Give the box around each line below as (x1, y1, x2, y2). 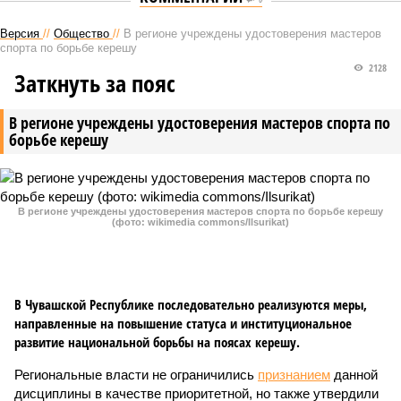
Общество (54, 27, 109, 40)
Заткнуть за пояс (14, 67, 175, 99)
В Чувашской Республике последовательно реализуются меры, (14, 295, 367, 313)
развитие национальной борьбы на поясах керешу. (14, 333, 300, 351)
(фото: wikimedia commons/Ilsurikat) (112, 217, 289, 227)
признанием (258, 367, 330, 382)
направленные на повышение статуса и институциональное (14, 314, 352, 332)
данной (330, 367, 378, 382)
